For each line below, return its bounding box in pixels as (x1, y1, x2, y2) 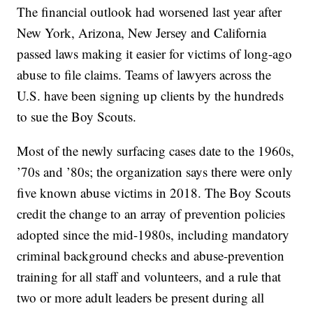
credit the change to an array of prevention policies (17, 205, 286, 223)
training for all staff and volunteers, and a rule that (17, 268, 282, 286)
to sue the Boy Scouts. (17, 108, 137, 126)
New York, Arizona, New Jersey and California (17, 24, 267, 42)
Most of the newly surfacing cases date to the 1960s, (17, 142, 295, 160)
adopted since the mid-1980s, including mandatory (17, 226, 290, 244)
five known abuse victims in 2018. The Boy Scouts (17, 184, 291, 202)
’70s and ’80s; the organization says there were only (17, 163, 293, 181)
